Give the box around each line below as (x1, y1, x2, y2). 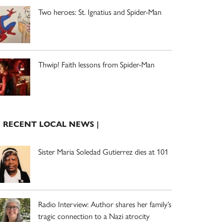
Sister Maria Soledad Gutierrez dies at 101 (38, 147, 168, 157)
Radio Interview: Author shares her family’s (38, 200, 171, 209)
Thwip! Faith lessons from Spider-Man (38, 60, 155, 69)
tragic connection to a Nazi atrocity (38, 212, 150, 221)
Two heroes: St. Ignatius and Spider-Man (38, 7, 162, 17)
